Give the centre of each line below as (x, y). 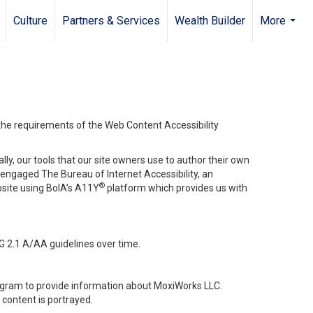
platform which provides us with (177, 188)
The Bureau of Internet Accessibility (119, 174)
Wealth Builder (210, 21)
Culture (30, 21)
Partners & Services (111, 21)
